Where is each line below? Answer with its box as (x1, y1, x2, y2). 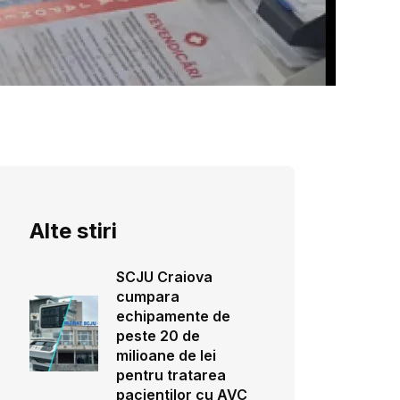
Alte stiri (29, 218, 117, 244)
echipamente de (115, 307, 230, 325)
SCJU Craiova (115, 268, 212, 286)
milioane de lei (115, 346, 216, 364)
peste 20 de (115, 327, 200, 345)
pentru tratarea (115, 366, 226, 384)
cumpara (115, 287, 179, 305)
